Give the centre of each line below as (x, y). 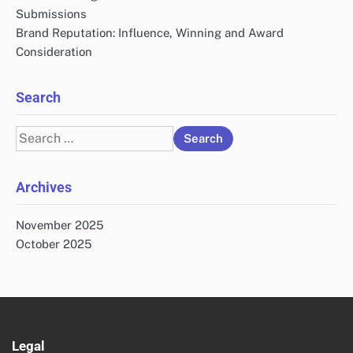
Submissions (51, 13)
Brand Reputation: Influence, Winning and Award (150, 32)
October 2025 (54, 243)
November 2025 (60, 225)
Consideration (54, 51)
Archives (44, 187)
